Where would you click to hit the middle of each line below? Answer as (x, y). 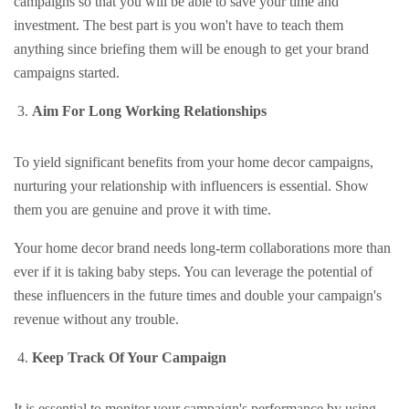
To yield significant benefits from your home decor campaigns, (194, 162)
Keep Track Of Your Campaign (131, 357)
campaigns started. (68, 73)
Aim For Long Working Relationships (151, 111)
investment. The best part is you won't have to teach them (178, 25)
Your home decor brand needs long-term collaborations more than (202, 248)
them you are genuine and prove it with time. (144, 210)
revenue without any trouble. (98, 319)
